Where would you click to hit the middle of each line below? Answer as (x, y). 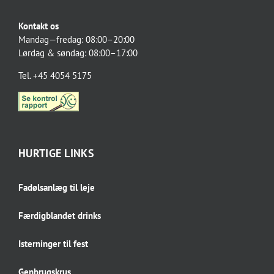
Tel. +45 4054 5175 (55, 75)
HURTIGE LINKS (56, 153)
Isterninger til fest (53, 243)
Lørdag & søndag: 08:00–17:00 (78, 53)
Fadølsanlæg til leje (57, 187)
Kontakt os (40, 26)
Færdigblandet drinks (60, 215)
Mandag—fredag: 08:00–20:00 (76, 39)
